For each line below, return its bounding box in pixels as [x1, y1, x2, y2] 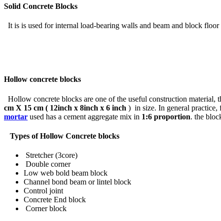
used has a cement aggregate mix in [30, 112, 142, 121]
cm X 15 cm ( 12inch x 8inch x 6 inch [4, 103, 126, 112]
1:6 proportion [142, 112, 190, 121]
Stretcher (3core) [24, 151, 77, 160]
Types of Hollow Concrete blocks [4, 131, 119, 140]
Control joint [24, 186, 63, 195]
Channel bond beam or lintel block [24, 178, 133, 186]
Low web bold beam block [24, 169, 110, 178]
